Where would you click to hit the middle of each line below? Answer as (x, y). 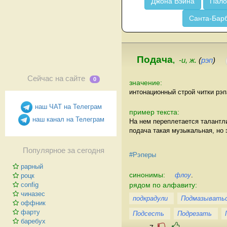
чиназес (33, 194)
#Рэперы (143, 155)
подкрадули (150, 198)
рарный (32, 166)
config (30, 185)
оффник (33, 203)
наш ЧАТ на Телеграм (67, 106)
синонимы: (148, 175)
